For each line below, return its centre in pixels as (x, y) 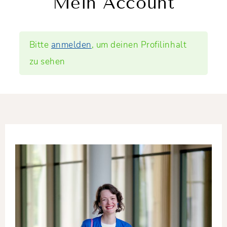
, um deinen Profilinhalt (139, 45)
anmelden (71, 45)
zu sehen (47, 61)
